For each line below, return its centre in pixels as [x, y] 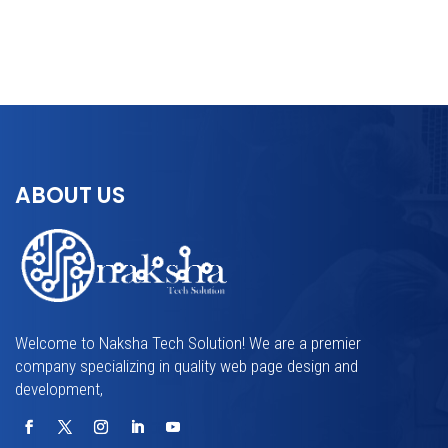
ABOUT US [70, 195]
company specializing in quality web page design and [186, 365]
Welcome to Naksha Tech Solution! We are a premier [188, 342]
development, [59, 388]
